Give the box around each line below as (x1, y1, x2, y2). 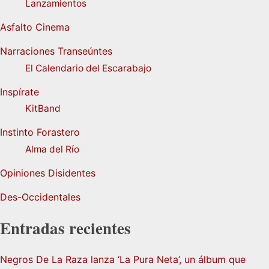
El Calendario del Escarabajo (25, 62, 151, 74)
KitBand (25, 103, 61, 115)
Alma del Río (25, 144, 79, 156)
